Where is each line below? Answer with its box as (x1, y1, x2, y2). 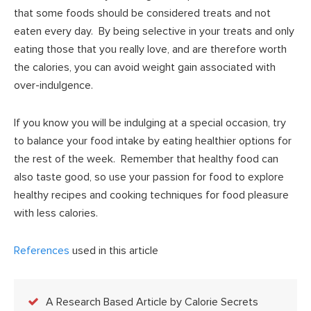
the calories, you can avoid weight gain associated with (14, 60, 276, 74)
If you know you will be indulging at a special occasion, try (14, 115, 286, 130)
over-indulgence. (14, 78, 93, 92)
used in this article (69, 243, 158, 258)
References (14, 243, 69, 258)
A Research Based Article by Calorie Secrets (46, 294, 258, 309)
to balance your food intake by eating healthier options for (14, 133, 292, 148)
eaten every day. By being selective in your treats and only (14, 24, 294, 38)
